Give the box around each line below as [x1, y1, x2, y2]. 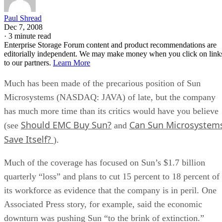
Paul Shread [4, 13, 42, 22]
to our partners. [4, 58, 53, 67]
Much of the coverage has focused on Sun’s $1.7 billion [4, 157, 205, 167]
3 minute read [8, 31, 51, 40]
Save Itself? [4, 133, 54, 145]
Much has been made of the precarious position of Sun [4, 78, 201, 88]
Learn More [53, 58, 90, 67]
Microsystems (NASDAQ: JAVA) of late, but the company [4, 92, 216, 102]
